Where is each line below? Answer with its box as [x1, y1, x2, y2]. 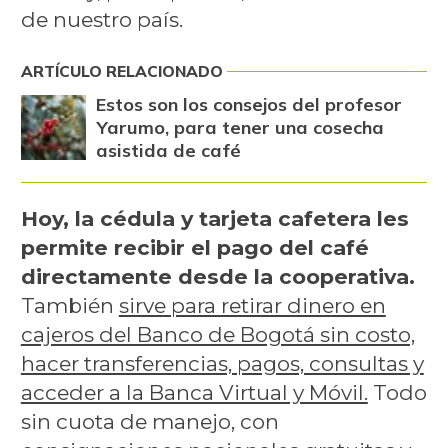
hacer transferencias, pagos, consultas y [20, 351, 424, 377]
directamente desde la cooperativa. [20, 264, 415, 290]
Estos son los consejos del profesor [95, 92, 402, 116]
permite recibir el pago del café [20, 235, 369, 261]
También [20, 293, 119, 319]
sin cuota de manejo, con [20, 409, 279, 435]
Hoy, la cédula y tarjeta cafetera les [20, 206, 409, 232]
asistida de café [95, 138, 241, 162]
